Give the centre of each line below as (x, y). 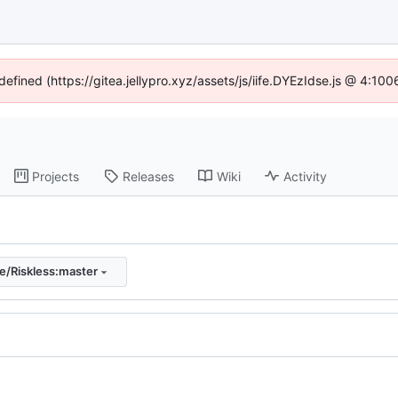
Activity (306, 176)
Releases (149, 176)
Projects (56, 176)
